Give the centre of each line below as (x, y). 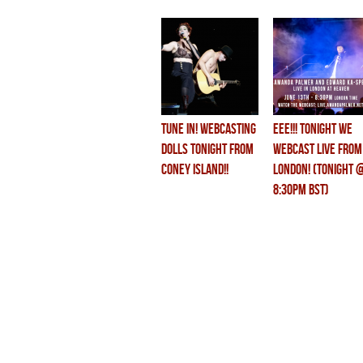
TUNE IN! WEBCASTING (209, 129)
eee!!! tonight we (313, 129)
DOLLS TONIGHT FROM (207, 149)
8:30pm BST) (301, 190)
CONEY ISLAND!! (195, 170)
